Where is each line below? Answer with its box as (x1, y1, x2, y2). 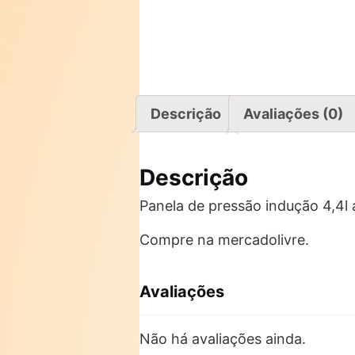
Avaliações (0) (243, 105, 343, 122)
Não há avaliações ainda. (139, 330, 306, 347)
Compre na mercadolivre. (139, 231, 309, 248)
